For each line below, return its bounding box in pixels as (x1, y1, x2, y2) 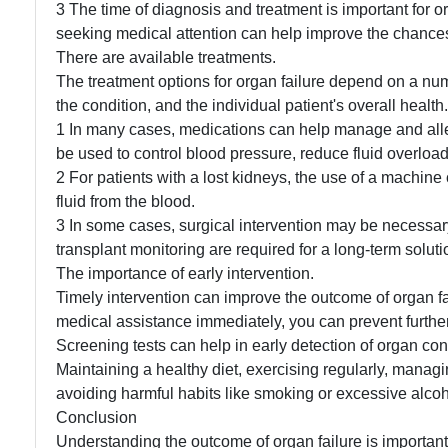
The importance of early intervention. (56, 264, 314, 282)
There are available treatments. (56, 48, 276, 66)
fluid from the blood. (56, 192, 195, 210)
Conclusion (56, 408, 137, 426)
